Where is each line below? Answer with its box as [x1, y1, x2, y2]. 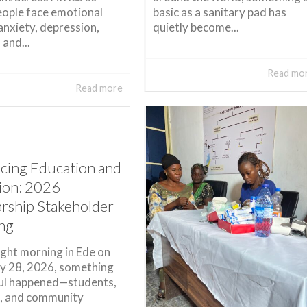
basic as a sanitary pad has [152, 4, 286, 19]
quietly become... [152, 19, 239, 34]
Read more [75, 82, 123, 95]
